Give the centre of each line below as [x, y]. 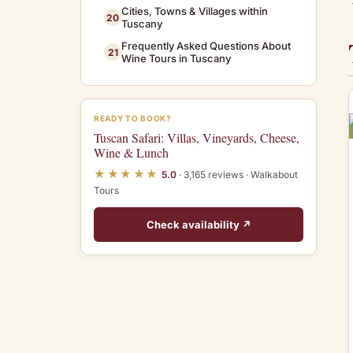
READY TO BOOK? [133, 118]
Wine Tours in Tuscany [176, 58]
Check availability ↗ [199, 225]
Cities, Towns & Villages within [195, 11]
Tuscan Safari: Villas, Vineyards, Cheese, [197, 137]
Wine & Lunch [131, 152]
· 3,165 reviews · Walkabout [237, 175]
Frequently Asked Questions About [206, 46]
